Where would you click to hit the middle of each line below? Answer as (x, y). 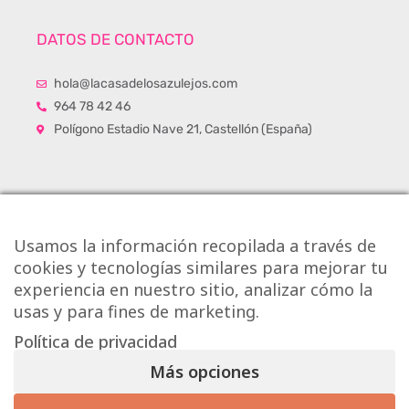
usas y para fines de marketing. (136, 311)
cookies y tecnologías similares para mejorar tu (201, 267)
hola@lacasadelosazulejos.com (145, 84)
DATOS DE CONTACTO (115, 39)
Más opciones (204, 372)
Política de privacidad (95, 341)
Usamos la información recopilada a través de (195, 246)
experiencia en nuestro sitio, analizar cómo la (193, 289)
